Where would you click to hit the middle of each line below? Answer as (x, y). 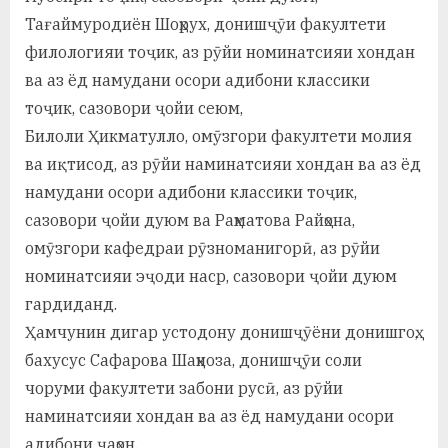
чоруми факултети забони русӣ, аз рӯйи (184, 388)
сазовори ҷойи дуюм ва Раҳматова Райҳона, (190, 220)
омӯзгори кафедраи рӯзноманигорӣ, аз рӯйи (202, 248)
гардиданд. (71, 304)
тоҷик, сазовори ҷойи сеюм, (134, 108)
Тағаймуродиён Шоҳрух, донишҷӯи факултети (205, 24)
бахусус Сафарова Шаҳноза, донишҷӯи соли (193, 360)
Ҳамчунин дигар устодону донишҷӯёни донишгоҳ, (221, 332)
